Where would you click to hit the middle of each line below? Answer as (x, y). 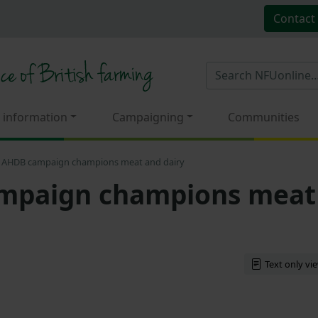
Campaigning (148, 117)
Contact (294, 18)
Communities (264, 117)
